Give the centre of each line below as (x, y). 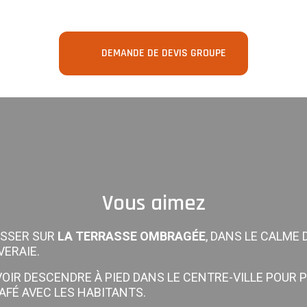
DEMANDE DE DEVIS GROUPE (164, 53)
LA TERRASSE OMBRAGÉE (130, 236)
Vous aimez (153, 203)
